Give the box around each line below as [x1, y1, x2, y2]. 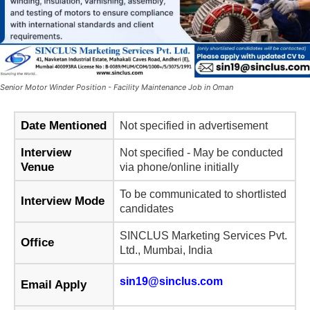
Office [21, 236, 54, 250]
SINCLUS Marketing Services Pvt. [120, 230, 287, 242]
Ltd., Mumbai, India [120, 244, 212, 257]
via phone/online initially [120, 161, 239, 174]
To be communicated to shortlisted [120, 188, 286, 201]
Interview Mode [21, 194, 104, 208]
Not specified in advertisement [120, 120, 268, 132]
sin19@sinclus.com [120, 275, 223, 288]
